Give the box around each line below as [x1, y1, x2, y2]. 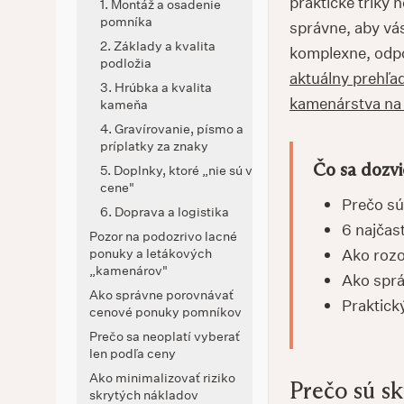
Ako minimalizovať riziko [89, 369, 235, 386]
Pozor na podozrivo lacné [89, 227, 237, 244]
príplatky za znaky [100, 137, 208, 154]
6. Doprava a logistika [100, 203, 229, 220]
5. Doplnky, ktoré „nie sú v [100, 161, 252, 179]
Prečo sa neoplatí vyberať [89, 327, 240, 344]
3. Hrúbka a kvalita [100, 78, 212, 96]
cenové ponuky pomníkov [89, 303, 242, 320]
